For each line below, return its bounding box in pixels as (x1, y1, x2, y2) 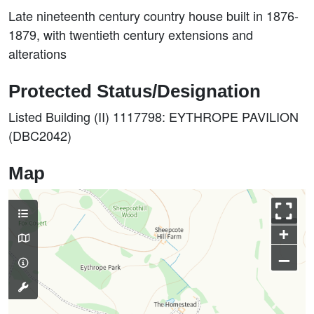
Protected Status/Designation (8, 81, 261, 101)
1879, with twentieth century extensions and (8, 25, 253, 43)
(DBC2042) (8, 126, 71, 144)
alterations (8, 44, 67, 62)
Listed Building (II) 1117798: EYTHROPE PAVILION (8, 107, 299, 125)
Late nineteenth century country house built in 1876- (8, 6, 299, 25)
